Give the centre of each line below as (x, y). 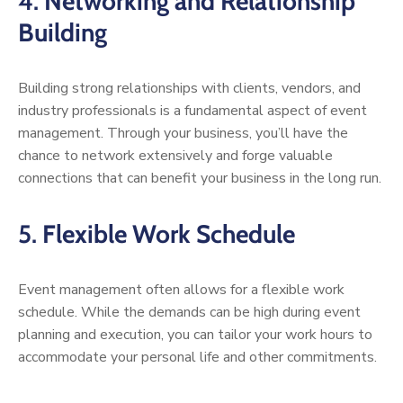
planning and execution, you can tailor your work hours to (195, 335)
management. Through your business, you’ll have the (183, 134)
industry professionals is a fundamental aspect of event (193, 111)
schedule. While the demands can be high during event (189, 313)
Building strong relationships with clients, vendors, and (189, 89)
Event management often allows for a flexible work (181, 290)
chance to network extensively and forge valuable (175, 156)
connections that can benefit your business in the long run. (200, 179)
